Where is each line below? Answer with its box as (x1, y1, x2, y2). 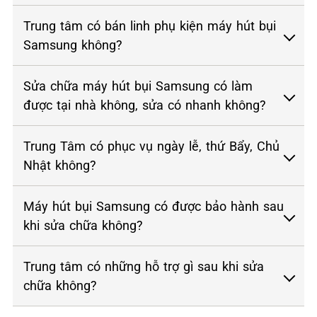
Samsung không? (23, 38, 122, 52)
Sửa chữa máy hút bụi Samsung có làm (23, 79, 253, 93)
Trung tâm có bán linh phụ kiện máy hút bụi (23, 18, 276, 33)
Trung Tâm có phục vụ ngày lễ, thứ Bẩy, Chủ (23, 139, 279, 154)
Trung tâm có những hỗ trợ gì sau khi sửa (23, 259, 264, 274)
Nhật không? (23, 158, 96, 173)
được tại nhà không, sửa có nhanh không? (23, 98, 266, 113)
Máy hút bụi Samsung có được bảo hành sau (23, 199, 284, 214)
